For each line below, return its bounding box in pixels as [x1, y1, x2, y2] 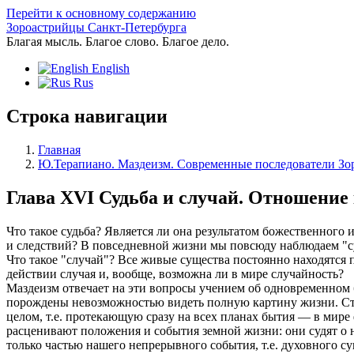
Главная [38, 142, 81, 156]
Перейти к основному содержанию [6, 6, 196, 20]
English [88, 62, 130, 75]
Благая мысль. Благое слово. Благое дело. [6, 35, 229, 48]
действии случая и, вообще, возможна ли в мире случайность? [6, 266, 344, 281]
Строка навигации [6, 105, 168, 126]
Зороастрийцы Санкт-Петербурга [6, 21, 186, 34]
